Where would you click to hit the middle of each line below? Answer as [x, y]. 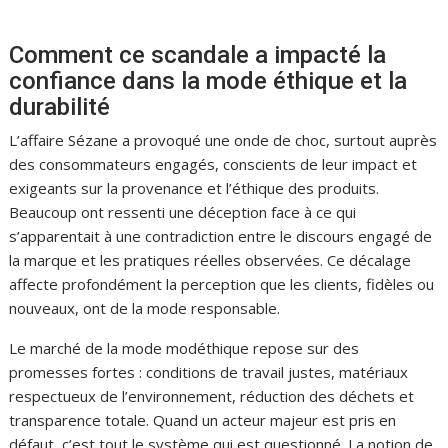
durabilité [60, 106]
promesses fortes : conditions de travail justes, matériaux [209, 371]
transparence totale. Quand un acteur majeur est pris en [203, 419]
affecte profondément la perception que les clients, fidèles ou [222, 283]
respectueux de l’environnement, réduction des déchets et [212, 395]
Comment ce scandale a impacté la [198, 54]
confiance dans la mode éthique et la [208, 80]
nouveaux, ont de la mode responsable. [145, 307]
